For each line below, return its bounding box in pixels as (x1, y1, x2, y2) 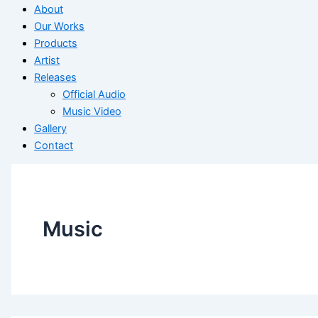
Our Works (34, 19, 84, 33)
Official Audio (62, 87, 126, 101)
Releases (34, 70, 77, 84)
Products (34, 36, 77, 50)
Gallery (34, 121, 67, 135)
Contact (34, 138, 73, 152)
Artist (34, 53, 60, 67)
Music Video (62, 104, 121, 118)
